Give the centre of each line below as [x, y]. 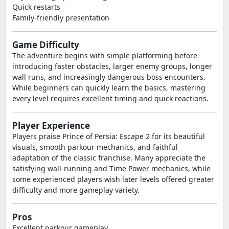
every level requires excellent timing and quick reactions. [110, 98]
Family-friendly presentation [61, 18]
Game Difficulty [46, 45]
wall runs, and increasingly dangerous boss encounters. [109, 77]
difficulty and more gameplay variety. [76, 190]
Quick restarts [36, 7]
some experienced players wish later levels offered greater [113, 179]
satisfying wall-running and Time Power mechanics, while [111, 168]
